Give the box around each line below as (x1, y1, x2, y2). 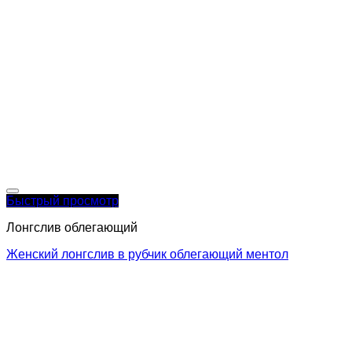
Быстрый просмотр (6, 193, 119, 207)
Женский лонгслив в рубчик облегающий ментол (6, 247, 288, 261)
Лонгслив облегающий (6, 220, 137, 234)
